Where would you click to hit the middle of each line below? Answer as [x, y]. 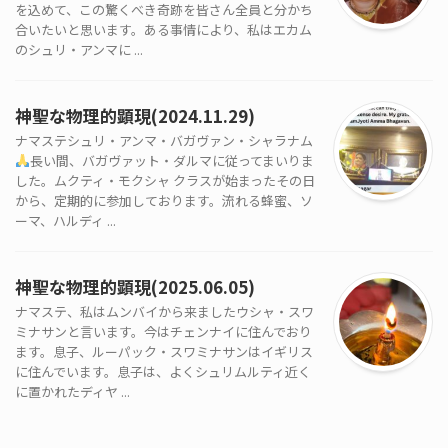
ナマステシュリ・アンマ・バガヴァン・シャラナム [164, 141]
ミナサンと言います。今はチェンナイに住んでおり [163, 332]
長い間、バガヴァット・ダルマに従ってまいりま [171, 161]
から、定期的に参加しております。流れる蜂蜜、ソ [164, 201]
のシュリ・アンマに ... [79, 50]
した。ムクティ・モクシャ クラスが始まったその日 [165, 181]
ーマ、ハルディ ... [65, 221]
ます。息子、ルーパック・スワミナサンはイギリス [164, 352]
